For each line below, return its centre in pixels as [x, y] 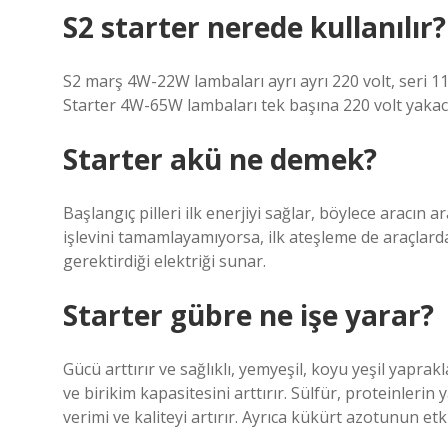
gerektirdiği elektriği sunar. [164, 261]
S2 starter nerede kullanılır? [254, 27]
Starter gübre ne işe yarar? [248, 315]
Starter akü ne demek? [220, 159]
